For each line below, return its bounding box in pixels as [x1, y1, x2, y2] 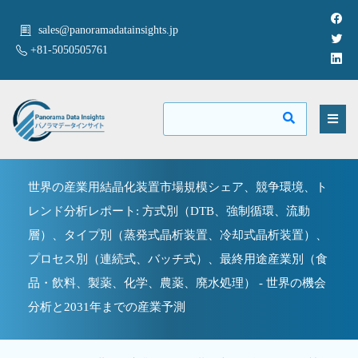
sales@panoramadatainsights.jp [38, 24, 178, 36]
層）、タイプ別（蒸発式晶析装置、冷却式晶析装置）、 [28, 228, 328, 241]
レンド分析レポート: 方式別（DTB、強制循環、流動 [28, 204, 310, 217]
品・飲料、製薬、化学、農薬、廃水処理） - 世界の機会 [28, 276, 326, 289]
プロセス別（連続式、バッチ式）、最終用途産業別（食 [28, 252, 328, 265]
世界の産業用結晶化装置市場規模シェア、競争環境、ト [28, 180, 328, 193]
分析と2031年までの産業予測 [28, 300, 185, 313]
